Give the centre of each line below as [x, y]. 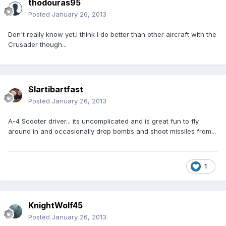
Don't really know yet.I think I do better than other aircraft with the [112, 35]
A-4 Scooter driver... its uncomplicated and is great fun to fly [103, 121]
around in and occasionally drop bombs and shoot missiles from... [112, 131]
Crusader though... [37, 45]
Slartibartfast [56, 90]
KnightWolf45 [55, 206]
